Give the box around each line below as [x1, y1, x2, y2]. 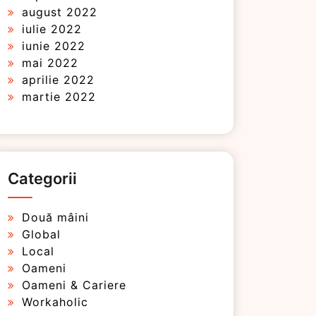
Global [22, 227, 61, 241]
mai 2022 [22, 56, 78, 70]
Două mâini [22, 210, 89, 224]
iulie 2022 [22, 22, 82, 36]
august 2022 [22, 5, 97, 19]
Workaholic [22, 295, 88, 309]
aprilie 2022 [22, 73, 95, 87]
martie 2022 [22, 90, 96, 104]
